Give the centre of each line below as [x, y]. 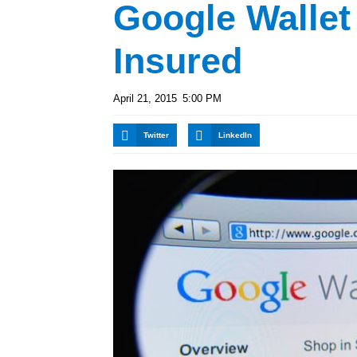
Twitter [157, 135]
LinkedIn [235, 135]
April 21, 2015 [145, 98]
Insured [178, 61]
